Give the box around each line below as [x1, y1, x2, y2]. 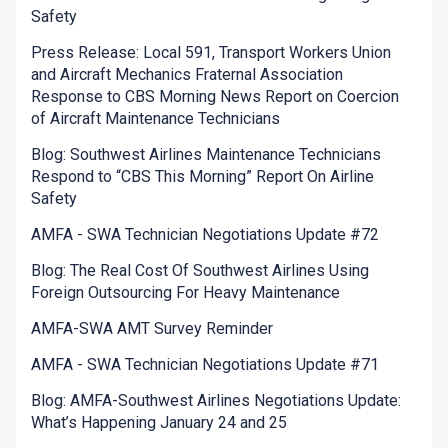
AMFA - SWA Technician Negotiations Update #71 [31, 355, 379, 375]
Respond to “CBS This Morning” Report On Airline [31, 167, 374, 187]
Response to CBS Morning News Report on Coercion [31, 87, 399, 107]
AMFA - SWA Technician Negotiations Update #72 [31, 225, 379, 245]
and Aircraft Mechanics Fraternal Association [31, 65, 343, 85]
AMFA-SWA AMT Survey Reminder [31, 319, 273, 339]
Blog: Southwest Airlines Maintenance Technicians [31, 145, 381, 165]
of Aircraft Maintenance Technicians [31, 109, 280, 129]
